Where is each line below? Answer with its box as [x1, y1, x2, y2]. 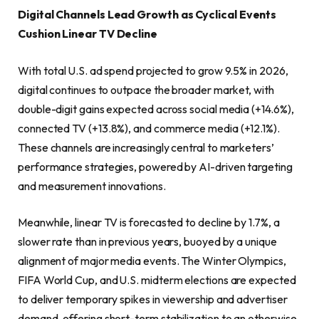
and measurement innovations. [18, 178, 166, 193]
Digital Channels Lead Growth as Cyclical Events [18, 7, 277, 22]
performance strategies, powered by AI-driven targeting [18, 159, 293, 174]
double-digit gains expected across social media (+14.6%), [18, 101, 294, 116]
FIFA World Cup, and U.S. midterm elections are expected [18, 273, 296, 288]
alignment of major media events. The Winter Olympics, [18, 253, 286, 268]
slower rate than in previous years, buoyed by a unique [18, 234, 277, 249]
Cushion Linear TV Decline [18, 26, 158, 41]
